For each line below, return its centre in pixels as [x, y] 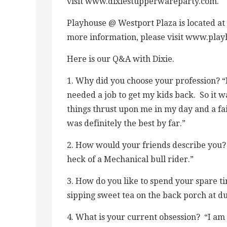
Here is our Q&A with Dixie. [121, 59]
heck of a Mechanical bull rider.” [130, 159]
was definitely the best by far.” [126, 123]
